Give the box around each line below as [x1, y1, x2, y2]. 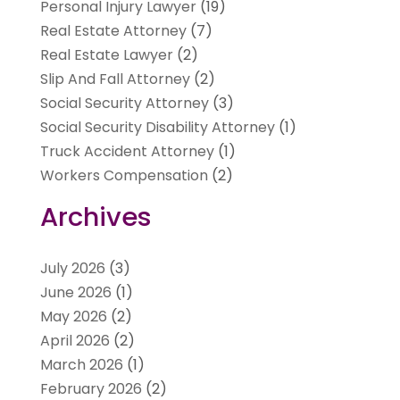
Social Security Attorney [39, 92, 209, 113]
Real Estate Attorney [39, 20, 187, 41]
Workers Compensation [39, 164, 208, 186]
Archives [39, 198, 152, 235]
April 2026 [39, 329, 110, 351]
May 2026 [39, 305, 107, 327]
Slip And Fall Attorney [39, 68, 190, 89]
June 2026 [39, 281, 112, 303]
